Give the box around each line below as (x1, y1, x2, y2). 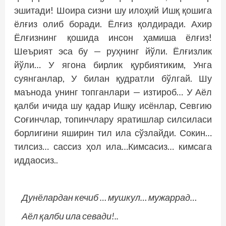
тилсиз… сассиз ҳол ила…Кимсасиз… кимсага (14, 141, 212, 152)
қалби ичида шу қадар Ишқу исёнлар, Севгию (14, 100, 212, 111)
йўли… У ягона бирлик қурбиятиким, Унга (14, 59, 212, 70)
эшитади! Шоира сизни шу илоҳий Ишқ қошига (14, 5, 212, 16)
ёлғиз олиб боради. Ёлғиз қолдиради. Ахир (14, 18, 212, 29)
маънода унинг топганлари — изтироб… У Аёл (14, 86, 212, 97)
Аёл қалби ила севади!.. (22, 210, 119, 221)
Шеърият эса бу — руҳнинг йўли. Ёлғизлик (14, 45, 212, 56)
